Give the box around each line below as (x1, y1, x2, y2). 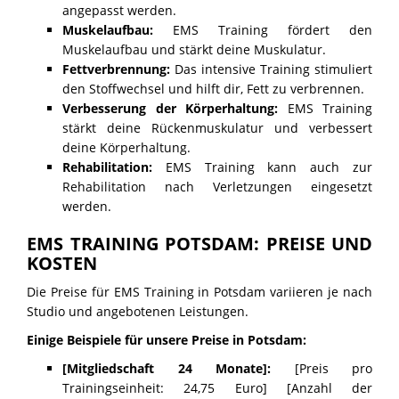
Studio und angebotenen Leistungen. (27, 303, 248, 321)
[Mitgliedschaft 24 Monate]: (62, 360, 271, 378)
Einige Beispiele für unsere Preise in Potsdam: (27, 331, 306, 349)
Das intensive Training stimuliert (170, 61, 372, 78)
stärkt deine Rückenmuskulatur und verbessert (62, 119, 372, 137)
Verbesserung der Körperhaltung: (62, 100, 278, 118)
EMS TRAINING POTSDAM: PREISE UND (27, 232, 372, 256)
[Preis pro (271, 360, 372, 378)
